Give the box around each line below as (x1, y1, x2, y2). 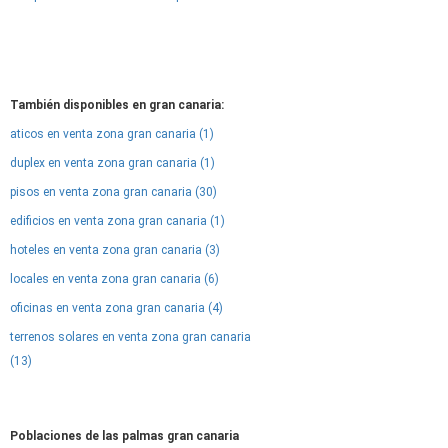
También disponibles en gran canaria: (10, 98, 224, 112)
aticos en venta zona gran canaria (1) (10, 127, 214, 141)
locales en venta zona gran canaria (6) (10, 272, 219, 286)
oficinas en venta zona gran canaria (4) (10, 301, 223, 315)
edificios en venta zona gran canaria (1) (10, 214, 225, 228)
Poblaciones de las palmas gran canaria (10, 429, 239, 443)
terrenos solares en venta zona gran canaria (10, 330, 251, 344)
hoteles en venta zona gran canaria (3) (10, 243, 220, 257)
